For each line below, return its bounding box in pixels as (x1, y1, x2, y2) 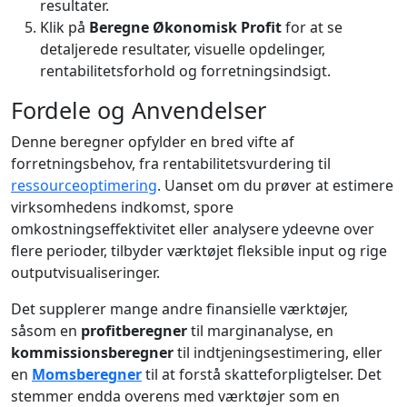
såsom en (11, 320, 81, 341)
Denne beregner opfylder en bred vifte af (11, 131, 294, 152)
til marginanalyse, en (187, 320, 333, 341)
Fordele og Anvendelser (11, 94, 266, 125)
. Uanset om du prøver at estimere (157, 174, 393, 195)
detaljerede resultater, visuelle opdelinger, (40, 38, 325, 59)
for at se (282, 16, 342, 37)
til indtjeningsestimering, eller (174, 342, 382, 362)
